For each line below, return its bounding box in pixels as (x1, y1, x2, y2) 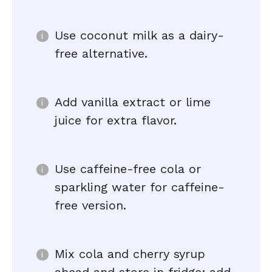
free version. (55, 198, 126, 212)
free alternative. (55, 46, 148, 61)
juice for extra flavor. (55, 113, 177, 127)
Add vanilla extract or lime (55, 95, 211, 109)
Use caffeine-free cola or (55, 161, 201, 176)
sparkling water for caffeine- (55, 180, 225, 194)
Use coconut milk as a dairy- (55, 28, 224, 42)
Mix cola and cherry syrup (55, 246, 205, 261)
